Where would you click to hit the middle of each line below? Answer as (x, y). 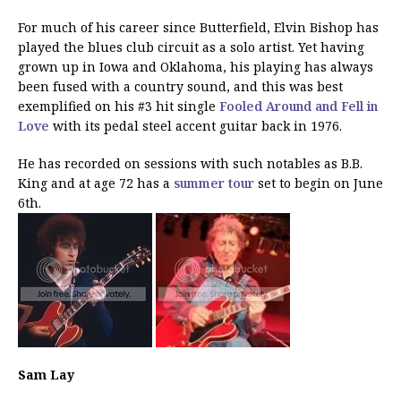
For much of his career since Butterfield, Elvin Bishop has (198, 27)
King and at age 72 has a (96, 183)
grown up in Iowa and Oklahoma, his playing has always (196, 66)
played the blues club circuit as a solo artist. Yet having (191, 47)
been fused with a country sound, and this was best (180, 86)
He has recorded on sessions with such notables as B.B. (190, 163)
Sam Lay (46, 374)
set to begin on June (319, 183)
